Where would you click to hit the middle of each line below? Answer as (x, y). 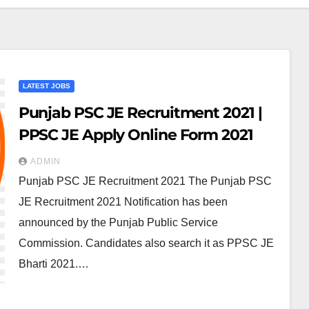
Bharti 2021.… (53, 264)
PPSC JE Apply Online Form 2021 (136, 135)
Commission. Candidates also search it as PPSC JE (146, 243)
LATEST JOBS (46, 86)
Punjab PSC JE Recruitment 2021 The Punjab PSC (145, 181)
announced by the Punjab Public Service (118, 222)
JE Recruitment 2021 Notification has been (123, 202)
